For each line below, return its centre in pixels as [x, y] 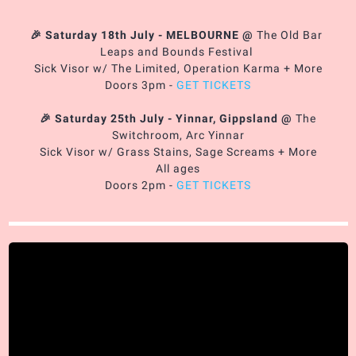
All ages [178, 169]
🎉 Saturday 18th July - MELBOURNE [136, 35]
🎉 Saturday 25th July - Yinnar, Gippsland [161, 119]
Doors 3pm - [141, 85]
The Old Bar [290, 35]
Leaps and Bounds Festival [178, 52]
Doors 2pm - [141, 186]
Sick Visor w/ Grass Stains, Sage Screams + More [178, 152]
